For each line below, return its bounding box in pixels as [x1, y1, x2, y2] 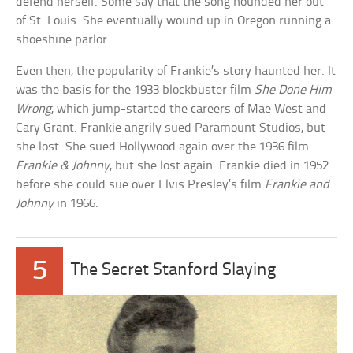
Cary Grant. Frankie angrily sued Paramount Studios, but [16, 121, 326, 136]
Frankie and [265, 178, 330, 192]
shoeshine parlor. [16, 33, 111, 47]
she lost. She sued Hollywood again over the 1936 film [16, 140, 310, 154]
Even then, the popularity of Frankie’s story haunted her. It [16, 65, 336, 79]
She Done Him [255, 84, 333, 98]
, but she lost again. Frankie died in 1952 [110, 159, 329, 173]
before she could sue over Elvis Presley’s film [16, 178, 266, 192]
